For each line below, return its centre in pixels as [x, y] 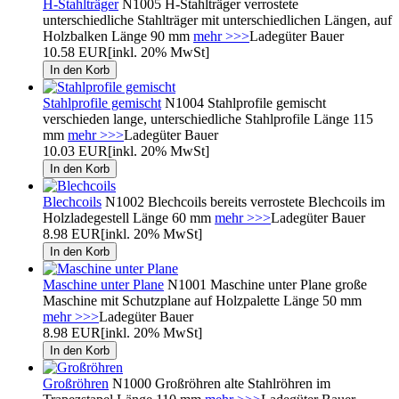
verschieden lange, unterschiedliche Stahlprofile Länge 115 [208, 118]
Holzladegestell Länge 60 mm [129, 217]
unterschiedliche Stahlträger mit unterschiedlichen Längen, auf [217, 20]
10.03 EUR [75, 151]
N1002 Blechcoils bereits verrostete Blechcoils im [243, 201]
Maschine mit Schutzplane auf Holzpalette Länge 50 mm [202, 300]
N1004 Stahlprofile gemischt [244, 102]
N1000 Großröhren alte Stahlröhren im [220, 383]
